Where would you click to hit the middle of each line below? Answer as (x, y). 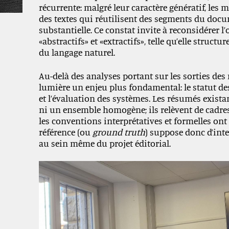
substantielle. (66, 30)
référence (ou (65, 132)
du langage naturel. (77, 52)
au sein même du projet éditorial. (105, 143)
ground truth (119, 132)
